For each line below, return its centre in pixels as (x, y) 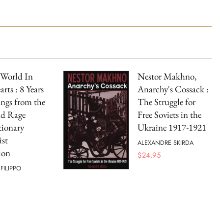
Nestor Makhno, (167, 76)
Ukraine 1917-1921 (172, 127)
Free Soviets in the (169, 115)
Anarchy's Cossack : (173, 89)
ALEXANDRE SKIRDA (165, 142)
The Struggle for (166, 102)
